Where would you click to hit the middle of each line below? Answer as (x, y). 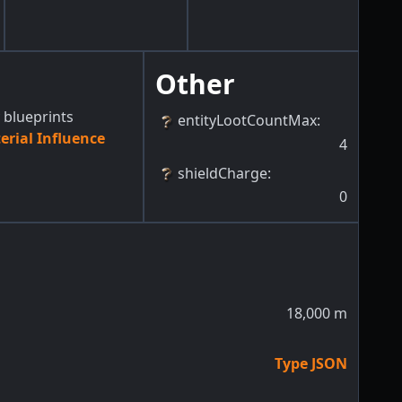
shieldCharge (223, 173)
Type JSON (311, 363)
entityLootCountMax (248, 121)
